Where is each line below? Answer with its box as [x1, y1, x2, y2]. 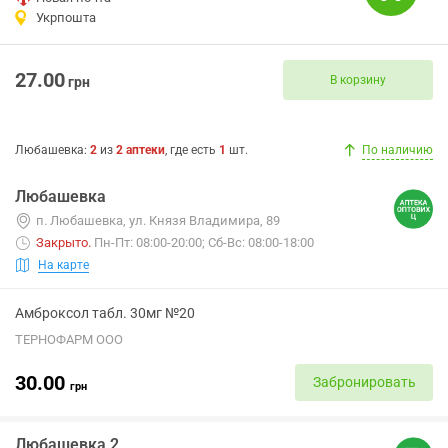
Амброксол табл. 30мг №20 [15, 305, 195, 321]
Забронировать [312, 374, 416, 390]
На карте [38, 257, 89, 272]
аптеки [126, 143, 165, 157]
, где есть [165, 143, 219, 157]
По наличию [362, 143, 433, 157]
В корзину [330, 72, 386, 87]
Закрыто [36, 235, 88, 250]
